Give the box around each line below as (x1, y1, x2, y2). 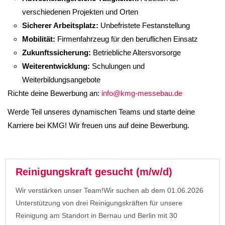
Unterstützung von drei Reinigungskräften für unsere (16, 199, 182, 207)
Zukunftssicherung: (22, 48, 91, 57)
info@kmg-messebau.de (101, 89, 182, 98)
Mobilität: (22, 35, 56, 44)
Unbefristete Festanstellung (98, 21, 190, 30)
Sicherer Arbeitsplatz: (22, 21, 99, 30)
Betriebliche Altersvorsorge (91, 48, 181, 57)
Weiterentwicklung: (22, 62, 90, 71)
